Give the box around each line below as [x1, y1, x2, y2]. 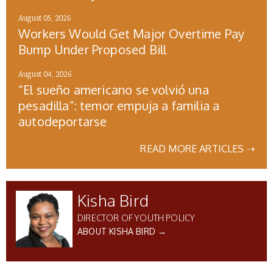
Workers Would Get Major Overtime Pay [18, 26, 245, 42]
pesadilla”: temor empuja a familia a [18, 97, 220, 114]
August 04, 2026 [18, 69, 72, 82]
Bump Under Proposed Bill [18, 41, 167, 58]
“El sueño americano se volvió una [18, 82, 209, 98]
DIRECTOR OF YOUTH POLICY [77, 213, 196, 224]
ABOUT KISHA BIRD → [77, 226, 167, 237]
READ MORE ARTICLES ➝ [140, 143, 255, 155]
